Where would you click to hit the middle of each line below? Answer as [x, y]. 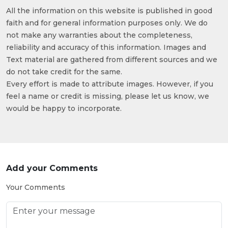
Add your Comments [52, 168]
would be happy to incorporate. [64, 109]
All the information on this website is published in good [109, 11]
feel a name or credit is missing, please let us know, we [108, 96]
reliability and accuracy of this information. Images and [106, 48]
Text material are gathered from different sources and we [112, 60]
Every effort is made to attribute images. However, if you [110, 84]
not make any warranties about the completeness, [99, 35]
